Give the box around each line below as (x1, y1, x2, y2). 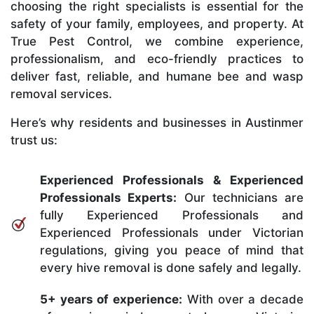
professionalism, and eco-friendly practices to (11, 51, 303, 66)
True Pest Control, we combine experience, (11, 34, 303, 48)
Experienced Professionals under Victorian (40, 225, 303, 240)
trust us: (11, 132, 57, 147)
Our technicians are (177, 190, 303, 205)
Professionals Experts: (40, 190, 177, 205)
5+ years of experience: (40, 292, 183, 306)
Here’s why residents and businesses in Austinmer (11, 115, 303, 130)
